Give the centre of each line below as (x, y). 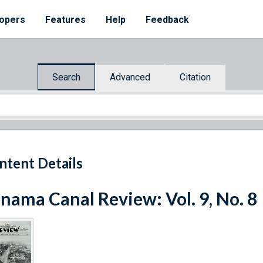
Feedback (167, 20)
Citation (195, 77)
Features (65, 20)
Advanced (130, 77)
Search (66, 77)
